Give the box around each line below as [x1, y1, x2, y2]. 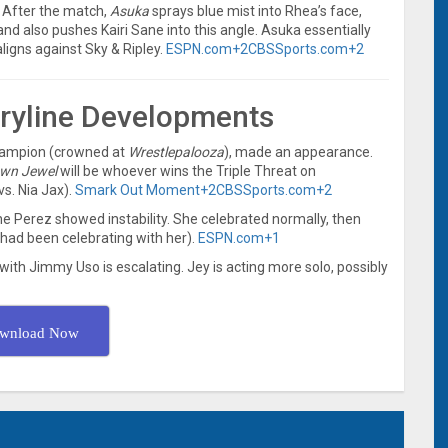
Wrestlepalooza [128, 143, 224, 160]
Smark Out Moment [75, 181, 200, 198]
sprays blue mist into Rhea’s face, [149, 2, 362, 19]
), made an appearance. [224, 143, 373, 160]
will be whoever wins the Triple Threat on [57, 162, 316, 179]
